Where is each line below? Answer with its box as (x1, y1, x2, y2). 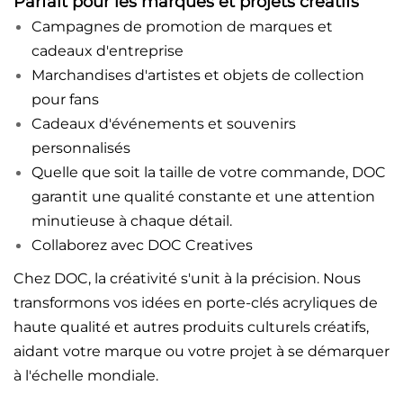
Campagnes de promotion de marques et (31, 17, 333, 35)
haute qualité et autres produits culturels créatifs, (13, 318, 369, 336)
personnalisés (31, 139, 130, 157)
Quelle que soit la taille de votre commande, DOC (31, 163, 386, 181)
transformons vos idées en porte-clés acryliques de (13, 293, 378, 311)
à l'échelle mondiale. (13, 366, 158, 384)
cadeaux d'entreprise (31, 41, 184, 59)
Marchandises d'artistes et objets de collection (31, 66, 364, 84)
